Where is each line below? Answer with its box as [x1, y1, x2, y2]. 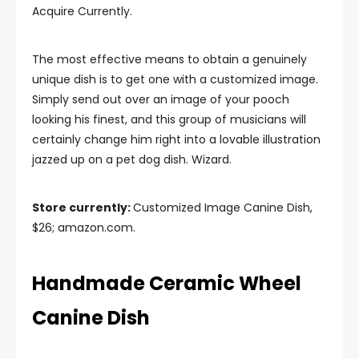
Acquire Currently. [32, 3, 132, 19]
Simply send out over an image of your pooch [32, 91, 289, 107]
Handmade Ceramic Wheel [32, 270, 301, 296]
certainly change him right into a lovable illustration [32, 131, 321, 147]
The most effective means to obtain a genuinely [32, 51, 307, 67]
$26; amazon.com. [32, 220, 135, 236]
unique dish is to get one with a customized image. [32, 71, 318, 87]
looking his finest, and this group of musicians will [32, 111, 306, 127]
